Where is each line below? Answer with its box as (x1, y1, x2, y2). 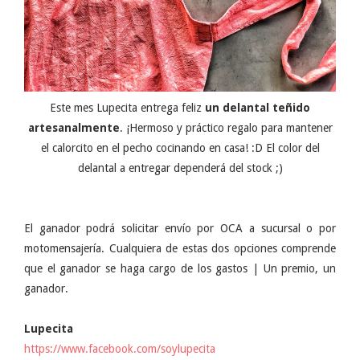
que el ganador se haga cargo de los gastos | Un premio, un (24, 261, 336, 275)
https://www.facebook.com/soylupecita (24, 342, 215, 355)
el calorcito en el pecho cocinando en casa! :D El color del (40, 141, 320, 154)
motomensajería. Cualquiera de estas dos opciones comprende (24, 241, 336, 255)
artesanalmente (27, 121, 120, 134)
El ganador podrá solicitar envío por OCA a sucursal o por (24, 221, 336, 235)
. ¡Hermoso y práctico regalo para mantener (119, 121, 333, 134)
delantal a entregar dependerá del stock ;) (77, 161, 283, 174)
